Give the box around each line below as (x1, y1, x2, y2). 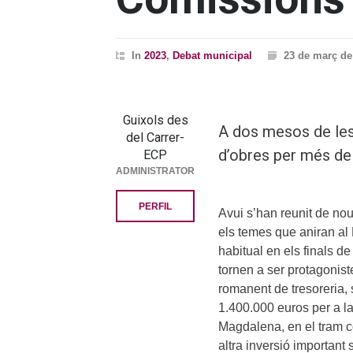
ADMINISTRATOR (116, 165, 195, 176)
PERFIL (139, 200, 172, 212)
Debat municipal (173, 49, 252, 61)
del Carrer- (126, 129, 184, 145)
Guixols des (122, 112, 188, 128)
